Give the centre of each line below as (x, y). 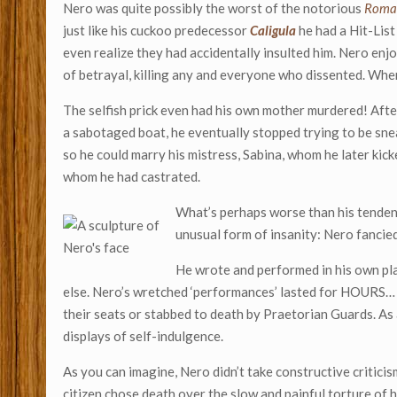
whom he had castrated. (132, 176)
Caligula (273, 30)
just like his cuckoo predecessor (157, 30)
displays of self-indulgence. (144, 336)
